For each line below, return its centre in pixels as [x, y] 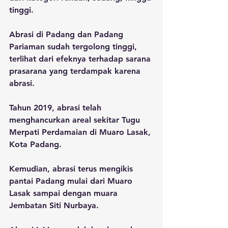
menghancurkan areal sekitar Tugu [76, 120]
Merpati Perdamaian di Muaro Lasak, [81, 132]
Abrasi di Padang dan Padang [67, 34]
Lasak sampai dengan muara [65, 193]
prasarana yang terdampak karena [76, 71]
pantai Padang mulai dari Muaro [72, 181]
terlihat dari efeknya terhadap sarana [81, 59]
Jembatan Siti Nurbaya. [54, 205]
